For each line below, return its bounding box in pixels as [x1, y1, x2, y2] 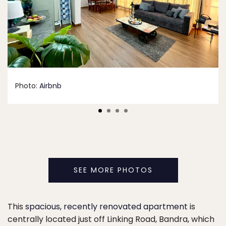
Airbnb [39, 81, 62, 91]
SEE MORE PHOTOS [73, 165, 153, 176]
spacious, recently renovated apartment [25, 201, 188, 213]
